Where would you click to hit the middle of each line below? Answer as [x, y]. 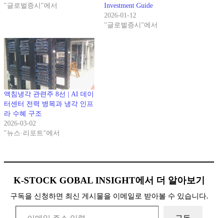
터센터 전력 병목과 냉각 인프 [49, 104]
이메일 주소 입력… [23, 205]
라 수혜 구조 [23, 113]
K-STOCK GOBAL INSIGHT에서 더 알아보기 [109, 180]
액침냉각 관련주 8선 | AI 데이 [49, 94]
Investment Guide [128, 5]
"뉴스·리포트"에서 [32, 133]
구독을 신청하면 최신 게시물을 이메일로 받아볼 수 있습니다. [109, 196]
